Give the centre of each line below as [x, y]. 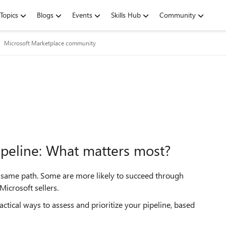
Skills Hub [126, 15]
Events [82, 15]
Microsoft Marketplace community [50, 43]
